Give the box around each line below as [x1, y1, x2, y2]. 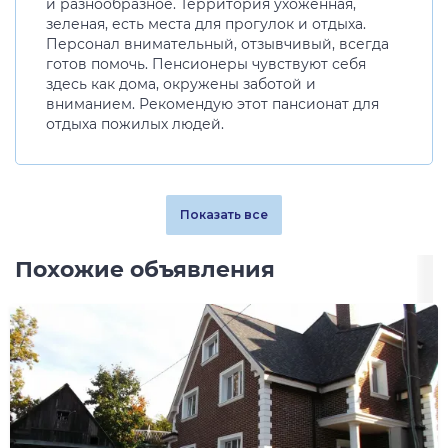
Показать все [180, 207, 268, 223]
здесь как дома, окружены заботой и [46, 75, 316, 94]
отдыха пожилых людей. [46, 115, 224, 134]
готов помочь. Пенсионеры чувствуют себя [46, 55, 366, 74]
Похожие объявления [15, 256, 275, 284]
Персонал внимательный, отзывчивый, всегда [46, 35, 389, 54]
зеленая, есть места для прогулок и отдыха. [46, 15, 366, 34]
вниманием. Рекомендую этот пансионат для [46, 95, 379, 114]
